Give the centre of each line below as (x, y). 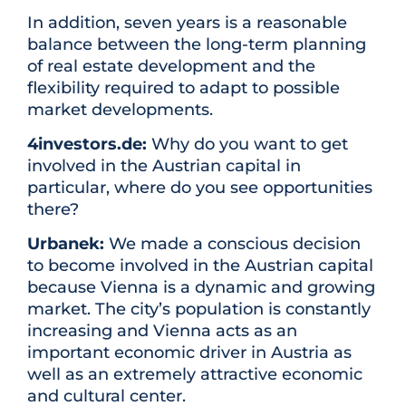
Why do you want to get (247, 145)
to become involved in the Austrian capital (200, 266)
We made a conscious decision (232, 244)
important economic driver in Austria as (189, 353)
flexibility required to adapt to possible (184, 87)
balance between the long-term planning (197, 44)
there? (53, 210)
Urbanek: (66, 244)
